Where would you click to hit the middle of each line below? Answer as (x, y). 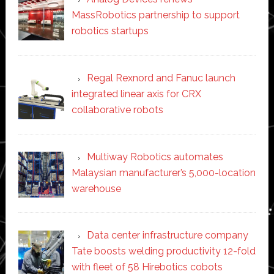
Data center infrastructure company (167, 235)
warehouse (96, 188)
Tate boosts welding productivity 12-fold (163, 251)
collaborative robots (117, 109)
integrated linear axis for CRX (136, 94)
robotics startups (110, 31)
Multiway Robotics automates (155, 157)
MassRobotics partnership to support (155, 15)
